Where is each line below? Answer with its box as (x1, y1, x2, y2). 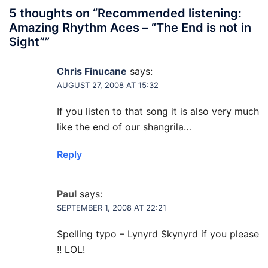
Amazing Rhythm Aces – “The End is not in (9, 20, 251, 35)
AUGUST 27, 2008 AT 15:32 (57, 80, 159, 90)
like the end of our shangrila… (57, 121, 191, 133)
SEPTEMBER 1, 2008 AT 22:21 (57, 203, 166, 212)
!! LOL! (57, 243, 85, 255)
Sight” (9, 35, 45, 49)
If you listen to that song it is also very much (57, 105, 259, 117)
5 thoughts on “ (9, 6, 98, 20)
